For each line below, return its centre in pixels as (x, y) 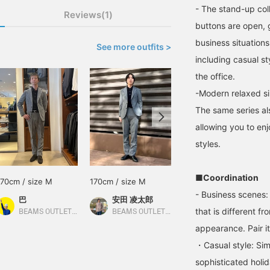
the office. (215, 76)
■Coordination (227, 177)
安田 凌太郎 (133, 199)
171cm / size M (211, 181)
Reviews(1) (88, 15)
